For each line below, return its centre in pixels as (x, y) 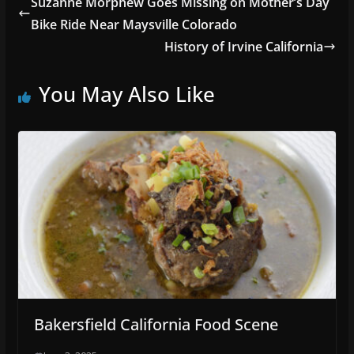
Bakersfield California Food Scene (156, 325)
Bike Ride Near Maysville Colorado (134, 25)
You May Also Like (126, 94)
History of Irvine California (244, 47)
